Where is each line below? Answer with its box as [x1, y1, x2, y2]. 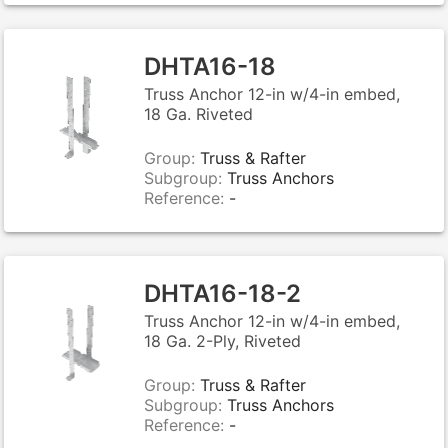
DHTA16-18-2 [144, 279, 301, 308]
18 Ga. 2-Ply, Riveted [144, 331, 301, 351]
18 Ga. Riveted [144, 104, 253, 124]
